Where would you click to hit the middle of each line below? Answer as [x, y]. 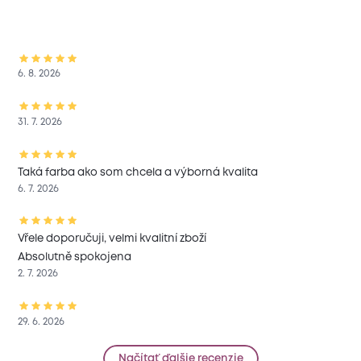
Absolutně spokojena [75, 257]
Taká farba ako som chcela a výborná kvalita [138, 172]
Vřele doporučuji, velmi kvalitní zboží [112, 239]
